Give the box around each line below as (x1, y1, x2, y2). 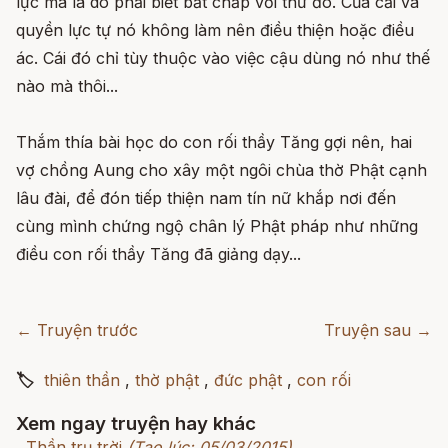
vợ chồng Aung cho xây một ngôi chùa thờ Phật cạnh (16, 160, 427, 180)
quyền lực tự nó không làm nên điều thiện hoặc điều (16, 20, 414, 40)
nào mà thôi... (16, 76, 118, 96)
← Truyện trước (16, 320, 138, 340)
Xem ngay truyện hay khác (16, 412, 256, 435)
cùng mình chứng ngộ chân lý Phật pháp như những (16, 216, 418, 236)
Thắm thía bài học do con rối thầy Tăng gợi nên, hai (16, 132, 412, 152)
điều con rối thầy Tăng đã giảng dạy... (16, 244, 301, 264)
